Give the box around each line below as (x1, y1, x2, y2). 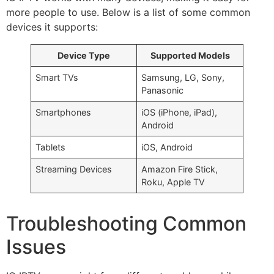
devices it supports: (6, 20, 98, 33)
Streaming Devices (35, 163, 113, 174)
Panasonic (141, 84, 184, 95)
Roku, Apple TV (141, 176, 206, 187)
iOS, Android (141, 141, 193, 152)
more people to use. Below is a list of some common (6, 6, 250, 18)
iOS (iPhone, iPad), (141, 106, 218, 117)
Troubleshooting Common (6, 211, 246, 235)
